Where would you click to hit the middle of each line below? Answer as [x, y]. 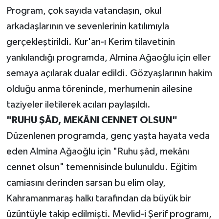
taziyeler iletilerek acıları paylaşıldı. [78, 105]
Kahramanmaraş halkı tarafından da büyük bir [99, 199]
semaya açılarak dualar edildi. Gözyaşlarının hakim [109, 74]
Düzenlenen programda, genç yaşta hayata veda [108, 136]
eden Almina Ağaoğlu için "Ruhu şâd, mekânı [98, 152]
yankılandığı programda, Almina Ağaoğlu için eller [108, 58]
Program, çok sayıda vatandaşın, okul [84, 11]
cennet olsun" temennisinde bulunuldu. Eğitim [101, 167]
